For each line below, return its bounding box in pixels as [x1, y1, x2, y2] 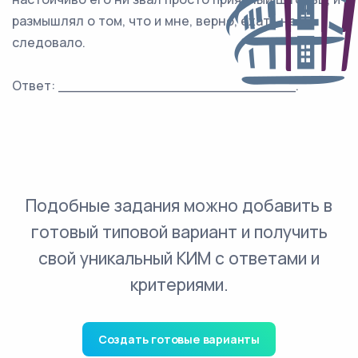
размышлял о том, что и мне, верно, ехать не [12, 12, 296, 30]
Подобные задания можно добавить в [26, 194, 332, 217]
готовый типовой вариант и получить [30, 221, 328, 243]
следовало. [12, 34, 86, 51]
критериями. [129, 273, 229, 296]
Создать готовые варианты [97, 332, 261, 347]
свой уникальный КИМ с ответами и [38, 247, 320, 269]
